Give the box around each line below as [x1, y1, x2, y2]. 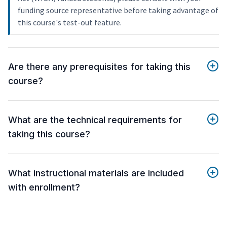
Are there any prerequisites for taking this [8, 61, 191, 72]
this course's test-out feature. [18, 17, 122, 28]
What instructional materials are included [8, 168, 184, 179]
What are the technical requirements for [8, 115, 182, 126]
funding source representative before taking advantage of [18, 5, 218, 16]
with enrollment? [8, 182, 80, 193]
